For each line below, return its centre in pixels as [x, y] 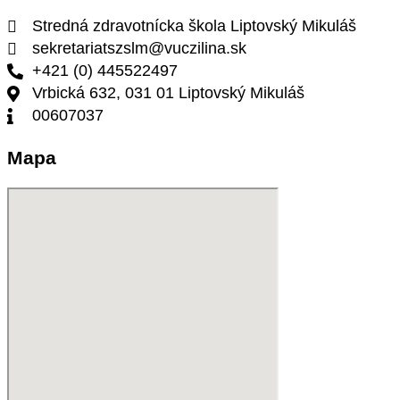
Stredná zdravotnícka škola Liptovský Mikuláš [194, 26]
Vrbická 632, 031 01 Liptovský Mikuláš [168, 93]
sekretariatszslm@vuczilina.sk [139, 49]
